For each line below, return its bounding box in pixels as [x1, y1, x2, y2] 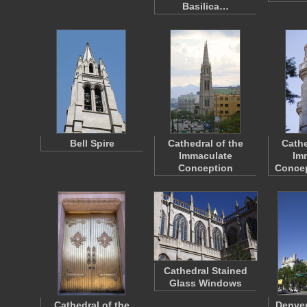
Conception [178, 162, 233, 173]
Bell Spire [69, 138, 114, 149]
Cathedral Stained [164, 265, 247, 276]
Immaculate [179, 150, 232, 161]
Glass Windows [169, 278, 242, 288]
